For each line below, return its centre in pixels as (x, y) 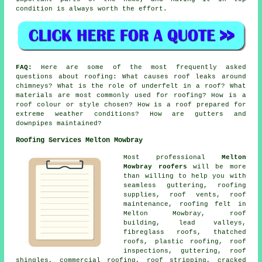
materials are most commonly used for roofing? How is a (131, 95)
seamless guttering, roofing (185, 185)
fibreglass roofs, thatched (185, 232)
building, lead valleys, (185, 223)
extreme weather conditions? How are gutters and (131, 114)
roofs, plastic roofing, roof (185, 241)
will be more (216, 166)
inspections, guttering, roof (185, 251)
